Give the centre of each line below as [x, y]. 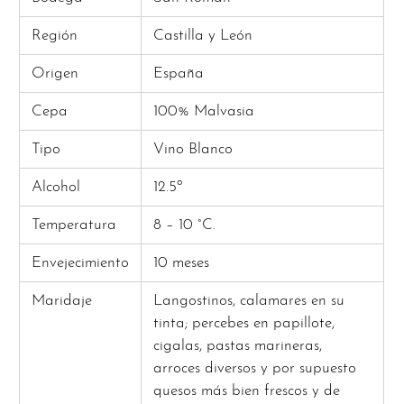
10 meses [181, 263]
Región [54, 36]
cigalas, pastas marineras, [237, 346]
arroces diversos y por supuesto [254, 369]
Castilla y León [202, 36]
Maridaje [61, 301]
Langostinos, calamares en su [248, 301]
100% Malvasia [203, 112]
